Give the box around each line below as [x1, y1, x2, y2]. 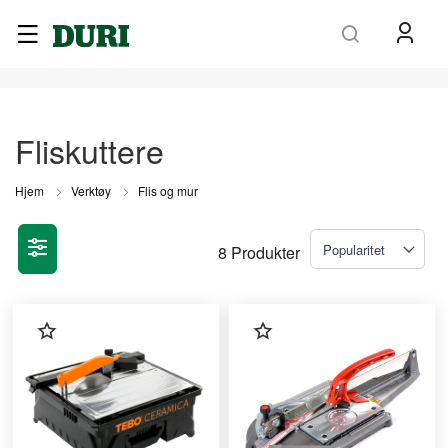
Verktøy [71, 182, 114, 200]
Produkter [227, 241, 300, 264]
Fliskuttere [15, 127, 164, 173]
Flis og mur [138, 182, 201, 200]
